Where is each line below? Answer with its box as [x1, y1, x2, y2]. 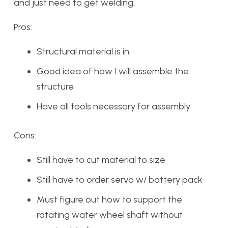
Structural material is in [37, 46, 129, 57]
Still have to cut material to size [37, 154, 165, 165]
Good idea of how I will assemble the [37, 66, 189, 77]
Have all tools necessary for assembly [37, 101, 190, 112]
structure [37, 81, 74, 92]
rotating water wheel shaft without [37, 209, 183, 220]
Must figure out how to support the [37, 194, 182, 205]
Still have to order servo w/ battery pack [37, 174, 203, 185]
